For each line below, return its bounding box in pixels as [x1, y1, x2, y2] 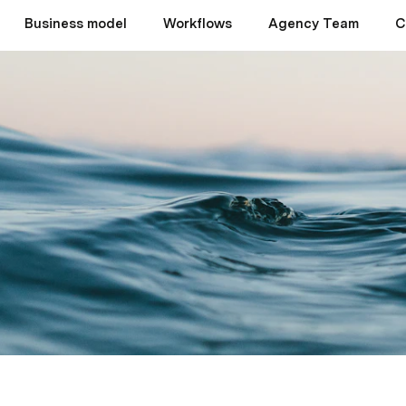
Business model [24, 15, 127, 32]
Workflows [163, 15, 232, 32]
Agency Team [268, 15, 359, 32]
